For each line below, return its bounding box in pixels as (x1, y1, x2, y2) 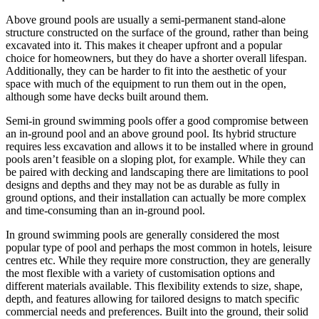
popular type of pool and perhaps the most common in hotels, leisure (6, 241, 312, 253)
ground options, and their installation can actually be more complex (6, 191, 306, 204)
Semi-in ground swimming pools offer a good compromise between (6, 114, 308, 127)
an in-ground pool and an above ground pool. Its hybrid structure (6, 127, 296, 140)
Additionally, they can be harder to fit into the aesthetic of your (6, 64, 286, 77)
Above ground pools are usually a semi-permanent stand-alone (6, 13, 286, 26)
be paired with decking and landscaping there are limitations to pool (6, 165, 308, 178)
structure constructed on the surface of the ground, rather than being (6, 26, 308, 38)
